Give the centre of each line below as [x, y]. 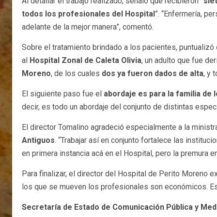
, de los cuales [76, 74]
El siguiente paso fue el [63, 94]
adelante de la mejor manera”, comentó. [88, 27]
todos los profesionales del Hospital [88, 14]
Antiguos [38, 140]
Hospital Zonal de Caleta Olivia [85, 61]
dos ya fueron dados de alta [153, 74]
